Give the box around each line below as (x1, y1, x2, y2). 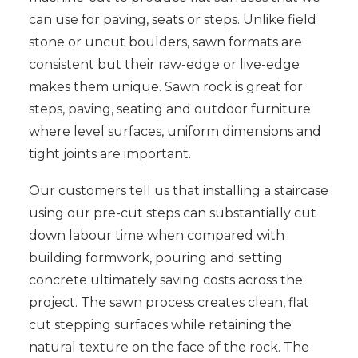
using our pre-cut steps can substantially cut (29, 205, 316, 221)
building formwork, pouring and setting (29, 250, 283, 265)
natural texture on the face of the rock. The (29, 340, 309, 355)
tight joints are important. (29, 146, 191, 161)
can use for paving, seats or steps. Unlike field (29, 12, 316, 27)
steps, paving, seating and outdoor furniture (29, 101, 311, 117)
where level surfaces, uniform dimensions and (29, 124, 321, 139)
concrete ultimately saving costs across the (29, 272, 303, 288)
